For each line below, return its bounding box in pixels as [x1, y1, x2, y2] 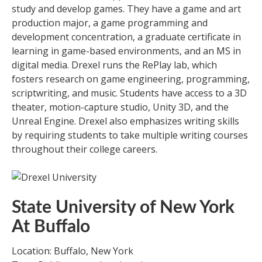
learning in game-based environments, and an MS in [12, 44, 241, 57]
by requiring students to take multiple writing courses [12, 129, 248, 142]
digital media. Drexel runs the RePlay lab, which [12, 58, 217, 71]
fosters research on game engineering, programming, [12, 73, 250, 85]
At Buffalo [12, 218, 90, 236]
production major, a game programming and [12, 16, 208, 29]
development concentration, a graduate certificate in [12, 30, 241, 43]
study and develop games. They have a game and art [12, 2, 241, 15]
